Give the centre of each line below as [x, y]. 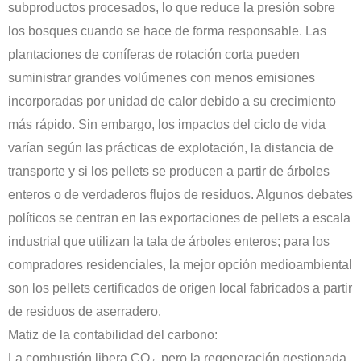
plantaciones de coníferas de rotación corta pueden [154, 55]
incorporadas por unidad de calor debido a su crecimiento [172, 102]
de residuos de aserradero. [85, 312]
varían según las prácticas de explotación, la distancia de [171, 148]
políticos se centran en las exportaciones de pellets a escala [179, 218]
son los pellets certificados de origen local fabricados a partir [180, 288]
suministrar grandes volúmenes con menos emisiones [162, 78]
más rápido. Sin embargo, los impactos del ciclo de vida [167, 125]
